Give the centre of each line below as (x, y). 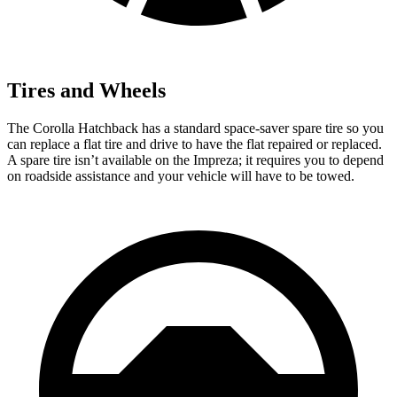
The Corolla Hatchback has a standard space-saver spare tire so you (195, 128)
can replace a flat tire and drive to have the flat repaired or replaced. (195, 144)
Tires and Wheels (86, 90)
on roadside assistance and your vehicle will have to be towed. (181, 175)
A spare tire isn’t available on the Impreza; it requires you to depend (195, 160)
